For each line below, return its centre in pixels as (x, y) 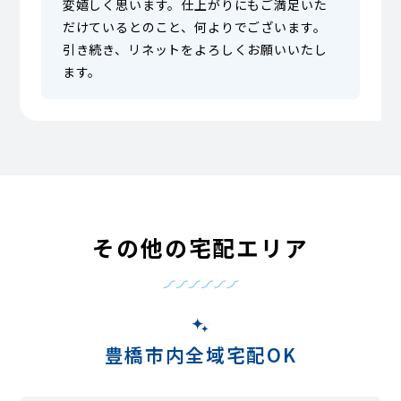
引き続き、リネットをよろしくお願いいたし (195, 49)
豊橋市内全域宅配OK (200, 355)
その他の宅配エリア (200, 247)
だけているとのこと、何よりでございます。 (194, 26)
